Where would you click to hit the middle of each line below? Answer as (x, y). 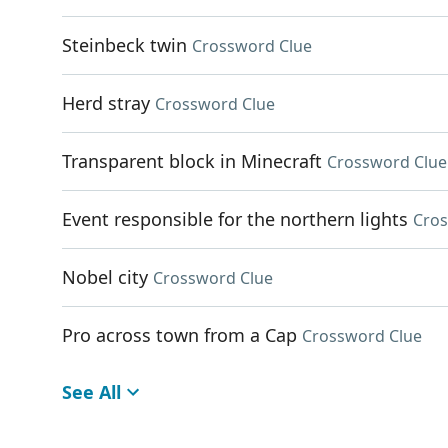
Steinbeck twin (124, 45)
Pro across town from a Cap (179, 335)
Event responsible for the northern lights (235, 219)
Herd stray (106, 103)
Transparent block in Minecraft (192, 161)
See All (91, 392)
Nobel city (105, 277)
